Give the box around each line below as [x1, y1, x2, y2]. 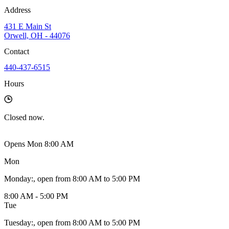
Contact [4, 47, 29, 56]
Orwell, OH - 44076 [4, 31, 70, 40]
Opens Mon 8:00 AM [4, 139, 74, 148]
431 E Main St [4, 21, 51, 31]
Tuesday [4, 218, 31, 227]
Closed [4, 112, 27, 122]
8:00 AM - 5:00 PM [4, 191, 68, 200]
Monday [4, 174, 31, 183]
